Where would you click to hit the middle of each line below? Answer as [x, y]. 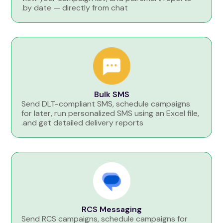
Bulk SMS [111, 95]
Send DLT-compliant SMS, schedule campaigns [106, 104]
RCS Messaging [111, 210]
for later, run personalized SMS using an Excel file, [111, 113]
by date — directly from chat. [76, 8]
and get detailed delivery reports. [83, 123]
